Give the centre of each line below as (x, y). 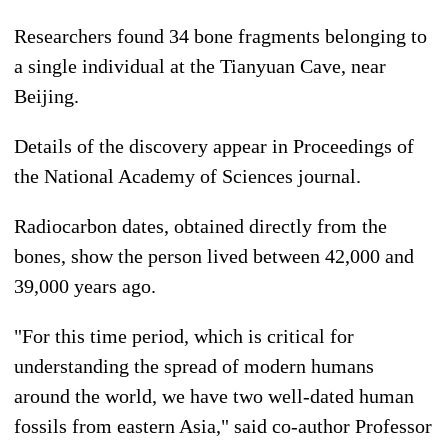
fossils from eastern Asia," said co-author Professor (223, 425)
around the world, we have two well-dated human (214, 395)
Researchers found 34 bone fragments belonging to (220, 35)
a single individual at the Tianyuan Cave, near (200, 65)
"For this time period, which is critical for (184, 335)
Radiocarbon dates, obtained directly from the (200, 225)
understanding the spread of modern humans (194, 365)
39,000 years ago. (85, 285)
